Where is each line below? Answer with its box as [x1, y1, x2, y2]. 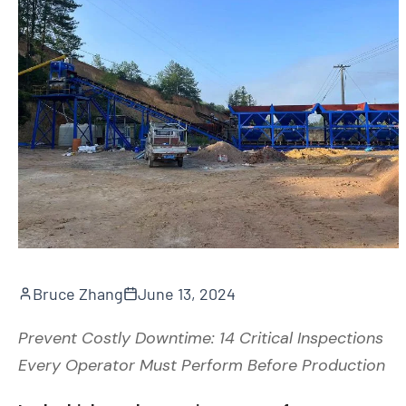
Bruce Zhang [33, 283, 123, 304]
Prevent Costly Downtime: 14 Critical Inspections [18, 326, 383, 349]
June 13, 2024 [138, 283, 236, 304]
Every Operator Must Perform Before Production [18, 353, 385, 376]
